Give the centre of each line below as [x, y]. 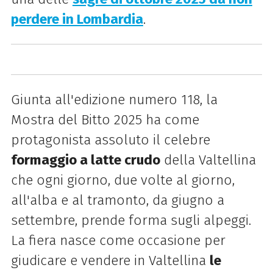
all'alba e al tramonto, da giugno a [117, 200]
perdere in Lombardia [77, 19]
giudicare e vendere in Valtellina [110, 260]
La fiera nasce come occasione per [118, 240]
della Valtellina [208, 160]
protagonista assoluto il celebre [110, 140]
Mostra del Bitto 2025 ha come [105, 119]
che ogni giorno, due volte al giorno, [122, 180]
